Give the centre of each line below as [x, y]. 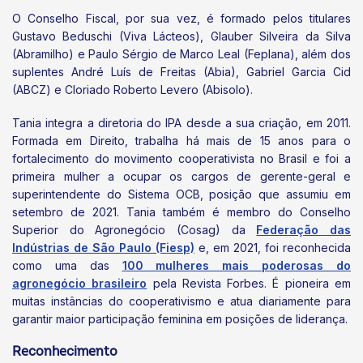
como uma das [67, 266]
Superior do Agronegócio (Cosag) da [135, 230]
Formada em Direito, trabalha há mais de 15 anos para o [181, 141]
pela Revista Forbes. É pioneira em [249, 284]
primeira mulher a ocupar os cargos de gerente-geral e [181, 177]
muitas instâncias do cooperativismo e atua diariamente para [181, 301]
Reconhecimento [65, 352]
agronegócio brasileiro [80, 284]
